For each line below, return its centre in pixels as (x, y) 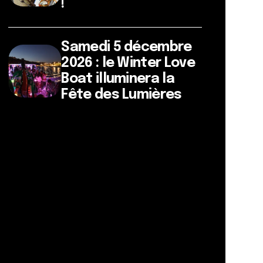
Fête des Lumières (122, 95)
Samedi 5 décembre (127, 47)
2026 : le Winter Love (128, 63)
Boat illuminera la (118, 79)
